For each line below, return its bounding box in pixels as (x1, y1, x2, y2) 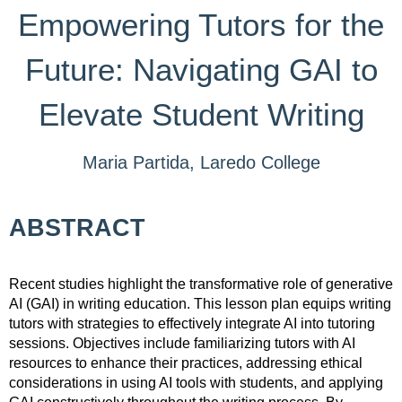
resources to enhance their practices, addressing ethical (9, 354, 363, 371)
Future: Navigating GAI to (24, 52, 378, 87)
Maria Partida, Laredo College (82, 153, 320, 172)
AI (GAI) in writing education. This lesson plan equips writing (9, 295, 391, 311)
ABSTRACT (9, 214, 145, 241)
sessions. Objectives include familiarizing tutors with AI (9, 335, 355, 351)
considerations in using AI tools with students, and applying (9, 374, 383, 390)
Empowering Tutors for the (18, 7, 384, 42)
